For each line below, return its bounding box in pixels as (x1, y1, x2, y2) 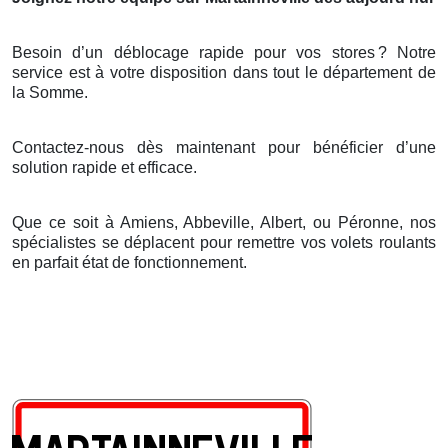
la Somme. (12, 83, 88, 101)
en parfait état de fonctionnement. (12, 253, 247, 271)
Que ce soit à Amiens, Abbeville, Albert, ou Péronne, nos (12, 213, 436, 231)
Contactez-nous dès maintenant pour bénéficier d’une (12, 138, 436, 156)
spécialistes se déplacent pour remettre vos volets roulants (12, 233, 436, 251)
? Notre (377, 43, 437, 61)
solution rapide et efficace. (12, 158, 197, 176)
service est (12, 63, 96, 81)
